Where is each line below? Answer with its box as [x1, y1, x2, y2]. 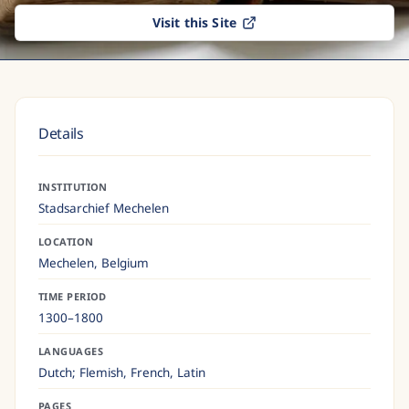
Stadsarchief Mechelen [38, 199, 169, 216]
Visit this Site [152, 14, 237, 31]
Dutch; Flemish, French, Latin [38, 363, 205, 381]
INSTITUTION [38, 179, 108, 194]
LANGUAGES [38, 343, 103, 358]
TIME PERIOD [38, 288, 107, 303]
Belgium [101, 254, 149, 271]
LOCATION [38, 234, 94, 248]
